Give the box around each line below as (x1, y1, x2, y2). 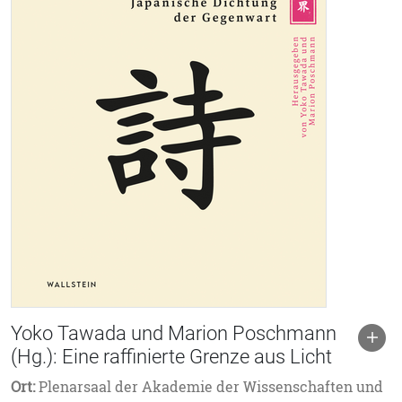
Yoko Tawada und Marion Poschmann (11, 322, 336, 345)
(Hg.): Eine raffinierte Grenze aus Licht (11, 345, 332, 368)
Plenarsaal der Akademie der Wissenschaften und (35, 377, 383, 397)
